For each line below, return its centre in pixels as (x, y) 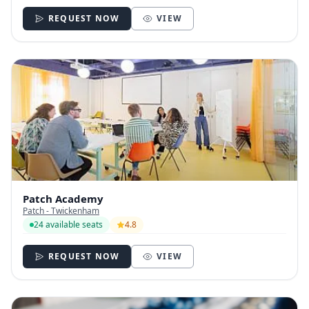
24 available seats (68, 224)
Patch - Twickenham (61, 210)
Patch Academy (63, 198)
